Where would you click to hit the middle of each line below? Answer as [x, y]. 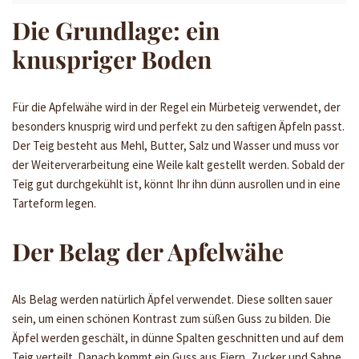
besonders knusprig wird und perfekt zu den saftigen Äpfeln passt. [178, 126]
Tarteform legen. [54, 203]
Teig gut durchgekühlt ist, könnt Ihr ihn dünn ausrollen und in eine [176, 184]
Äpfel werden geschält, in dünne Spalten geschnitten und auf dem [178, 337]
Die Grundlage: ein [116, 30]
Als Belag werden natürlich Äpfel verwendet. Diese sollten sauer [172, 299]
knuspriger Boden [112, 59]
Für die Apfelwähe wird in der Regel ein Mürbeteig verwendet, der [176, 107]
